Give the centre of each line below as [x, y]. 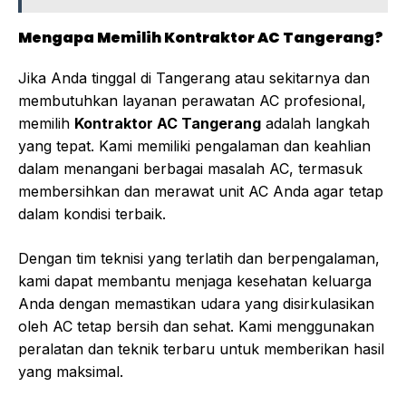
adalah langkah [315, 124]
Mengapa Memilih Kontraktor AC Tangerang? [201, 38]
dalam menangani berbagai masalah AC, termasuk [190, 169]
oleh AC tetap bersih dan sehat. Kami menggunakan [196, 327]
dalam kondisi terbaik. [92, 214]
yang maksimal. [71, 372]
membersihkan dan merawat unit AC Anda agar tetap [201, 192]
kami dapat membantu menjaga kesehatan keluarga [195, 281]
